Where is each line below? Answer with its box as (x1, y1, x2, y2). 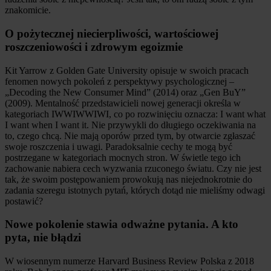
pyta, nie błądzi (5, 231, 81, 244)
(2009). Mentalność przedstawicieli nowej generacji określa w (5, 97, 241, 108)
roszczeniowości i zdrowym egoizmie (5, 40, 183, 53)
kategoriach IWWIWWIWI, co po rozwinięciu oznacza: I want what (5, 108, 266, 119)
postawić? (5, 195, 43, 206)
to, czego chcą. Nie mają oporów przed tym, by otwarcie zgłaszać (5, 130, 255, 141)
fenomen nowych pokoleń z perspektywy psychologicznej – (5, 76, 234, 87)
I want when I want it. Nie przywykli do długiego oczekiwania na (5, 119, 256, 130)
